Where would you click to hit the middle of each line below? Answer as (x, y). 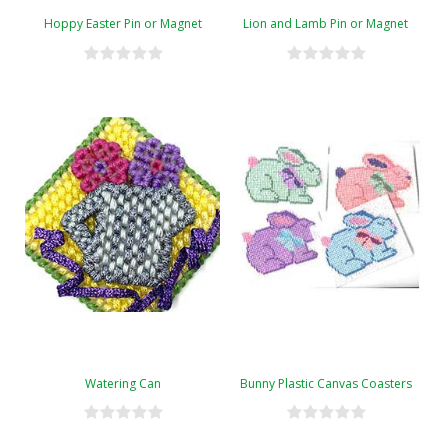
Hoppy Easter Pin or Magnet (122, 23)
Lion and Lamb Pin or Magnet (325, 23)
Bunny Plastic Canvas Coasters (325, 383)
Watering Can (122, 383)
